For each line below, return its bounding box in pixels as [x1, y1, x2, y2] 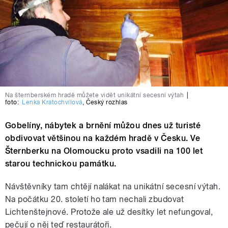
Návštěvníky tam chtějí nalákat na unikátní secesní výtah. [5, 182, 221, 192]
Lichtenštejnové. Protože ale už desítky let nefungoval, [5, 207, 213, 217]
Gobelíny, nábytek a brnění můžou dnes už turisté [5, 121, 201, 131]
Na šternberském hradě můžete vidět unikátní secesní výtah [5, 92, 184, 99]
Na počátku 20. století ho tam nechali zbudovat [5, 194, 184, 205]
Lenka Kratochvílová [22, 99, 82, 106]
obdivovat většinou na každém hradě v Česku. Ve [5, 133, 201, 144]
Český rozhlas [85, 99, 128, 106]
